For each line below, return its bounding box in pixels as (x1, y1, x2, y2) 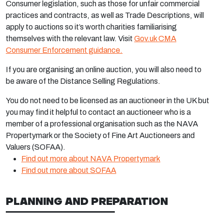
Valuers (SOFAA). (6, 143, 65, 151)
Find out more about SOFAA (21, 166, 116, 174)
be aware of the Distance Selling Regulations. (6, 77, 160, 85)
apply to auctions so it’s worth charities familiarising (6, 23, 177, 31)
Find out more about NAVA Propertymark (21, 155, 160, 163)
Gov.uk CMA (134, 34, 176, 43)
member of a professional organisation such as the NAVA (6, 120, 198, 128)
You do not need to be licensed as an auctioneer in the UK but (6, 96, 209, 105)
